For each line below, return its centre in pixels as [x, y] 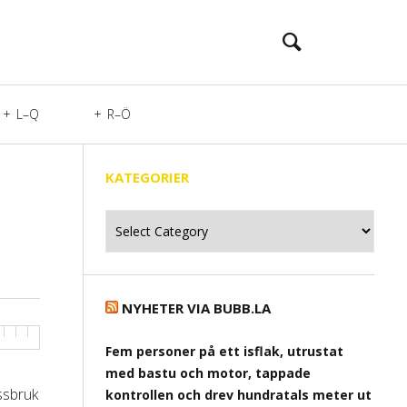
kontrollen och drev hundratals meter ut [238, 395]
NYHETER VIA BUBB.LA [196, 308]
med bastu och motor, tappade [208, 373]
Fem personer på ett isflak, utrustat [224, 351]
